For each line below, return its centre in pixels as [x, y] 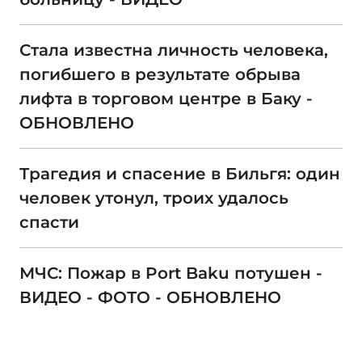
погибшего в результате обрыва [160, 74]
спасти [49, 222]
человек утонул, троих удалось [154, 198]
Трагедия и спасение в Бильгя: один [180, 173]
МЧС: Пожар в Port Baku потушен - [171, 273]
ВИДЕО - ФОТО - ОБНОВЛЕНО [150, 297]
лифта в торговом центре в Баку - [166, 98]
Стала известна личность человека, [174, 50]
